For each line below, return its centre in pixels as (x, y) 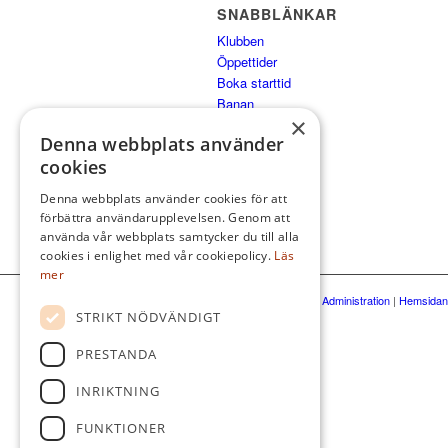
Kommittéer (250, 125)
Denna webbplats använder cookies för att (164, 198)
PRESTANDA (116, 354)
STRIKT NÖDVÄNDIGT (148, 317)
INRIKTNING (118, 391)
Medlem (240, 167)
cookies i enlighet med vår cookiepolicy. (157, 255)
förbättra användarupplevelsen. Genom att (165, 217)
